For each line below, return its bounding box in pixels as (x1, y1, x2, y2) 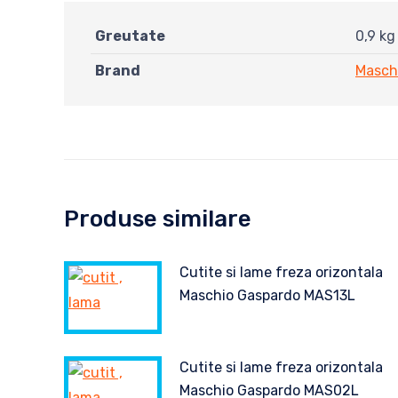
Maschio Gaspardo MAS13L (179, 287, 355, 304)
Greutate (95, 28, 165, 44)
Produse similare (64, 205, 251, 233)
